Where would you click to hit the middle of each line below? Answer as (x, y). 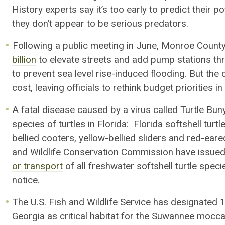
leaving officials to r (76, 88)
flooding (168, 74)
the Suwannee (166, 216)
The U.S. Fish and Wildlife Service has (92, 202)
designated (194, 202)
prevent (39, 74)
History (27, 10)
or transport (37, 166)
